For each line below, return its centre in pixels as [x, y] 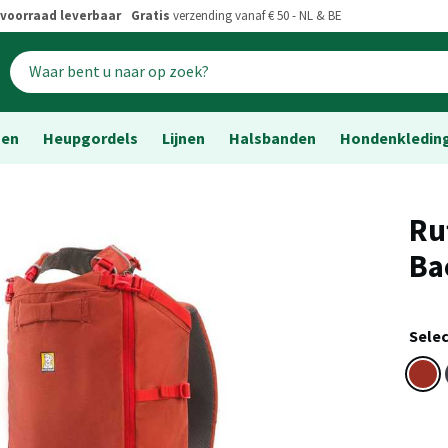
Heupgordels [90, 138]
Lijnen [183, 138]
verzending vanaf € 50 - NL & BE [256, 16]
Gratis [150, 16]
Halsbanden [272, 138]
